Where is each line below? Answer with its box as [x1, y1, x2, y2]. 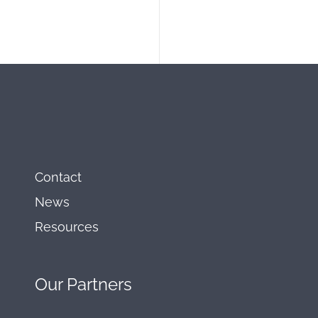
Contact [34, 170, 82, 185]
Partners [62, 274, 132, 295]
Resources [34, 219, 99, 235]
